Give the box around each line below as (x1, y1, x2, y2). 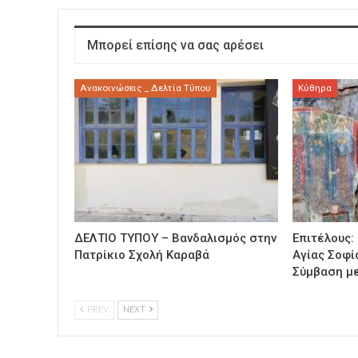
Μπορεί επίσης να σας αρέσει (87, 37, 264, 53)
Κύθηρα (298, 82, 332, 94)
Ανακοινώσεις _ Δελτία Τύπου (80, 82, 211, 94)
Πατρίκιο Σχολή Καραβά (74, 248, 209, 262)
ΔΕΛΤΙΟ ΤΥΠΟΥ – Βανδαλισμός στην (74, 231, 276, 245)
